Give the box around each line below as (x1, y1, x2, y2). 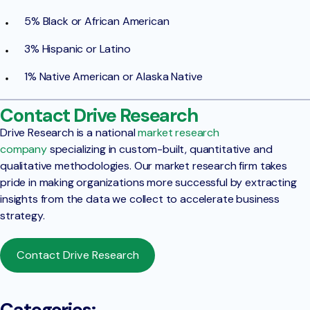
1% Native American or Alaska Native (24, 69, 203, 84)
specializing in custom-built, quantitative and (46, 142, 273, 157)
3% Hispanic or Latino (24, 42, 131, 57)
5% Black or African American (24, 14, 170, 29)
